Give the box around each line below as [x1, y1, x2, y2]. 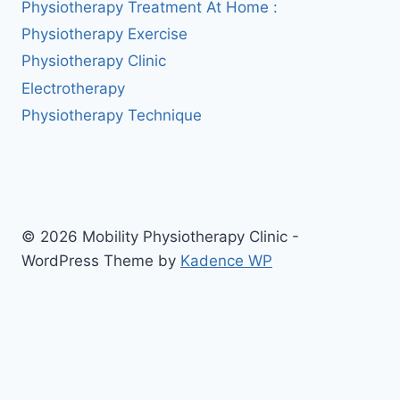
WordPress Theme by [21, 252, 180, 270]
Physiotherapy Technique [21, 106, 202, 125]
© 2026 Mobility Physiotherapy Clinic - [21, 228, 299, 246]
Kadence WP [180, 252, 272, 270]
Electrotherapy [21, 79, 125, 97]
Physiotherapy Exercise [21, 25, 187, 44]
